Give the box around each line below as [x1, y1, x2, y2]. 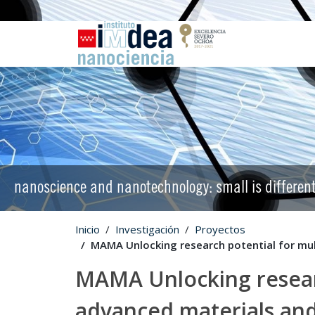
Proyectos [195, 222, 245, 236]
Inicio [75, 222, 100, 236]
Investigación [115, 222, 179, 236]
